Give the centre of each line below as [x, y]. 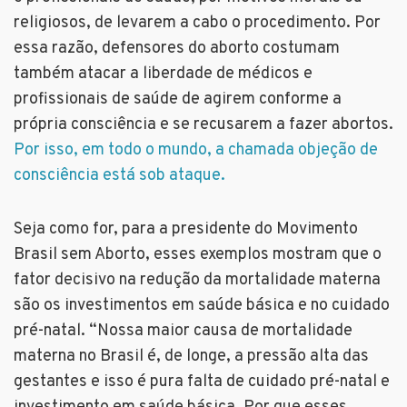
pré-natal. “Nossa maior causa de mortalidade [183, 332]
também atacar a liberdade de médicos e [163, 74]
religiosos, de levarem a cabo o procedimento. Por [197, 24]
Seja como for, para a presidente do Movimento [186, 230]
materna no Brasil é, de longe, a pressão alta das [191, 357]
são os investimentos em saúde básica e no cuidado [202, 306]
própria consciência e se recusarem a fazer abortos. [203, 125]
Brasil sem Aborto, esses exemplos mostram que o [198, 255]
